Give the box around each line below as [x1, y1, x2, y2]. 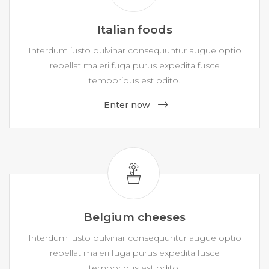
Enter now [104, 100, 150, 110]
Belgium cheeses [83, 210, 186, 224]
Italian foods [97, 23, 172, 37]
